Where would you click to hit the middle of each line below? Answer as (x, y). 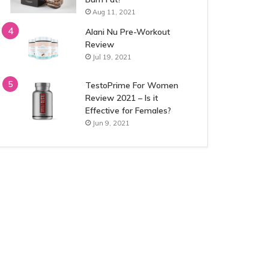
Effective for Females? (128, 110)
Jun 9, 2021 (111, 123)
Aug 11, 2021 (114, 12)
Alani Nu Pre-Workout (128, 32)
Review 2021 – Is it (122, 98)
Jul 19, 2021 (112, 57)
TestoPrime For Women (132, 85)
